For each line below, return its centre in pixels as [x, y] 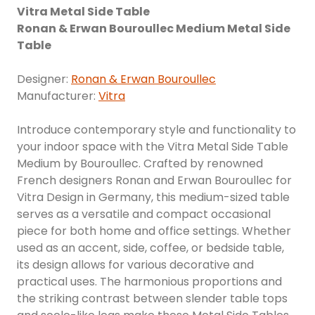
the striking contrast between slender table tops [152, 298]
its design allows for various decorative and [135, 264]
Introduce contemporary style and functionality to [156, 129]
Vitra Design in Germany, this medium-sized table [153, 197]
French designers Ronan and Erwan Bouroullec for [154, 180]
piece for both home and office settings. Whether [154, 231]
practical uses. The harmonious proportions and [149, 281]
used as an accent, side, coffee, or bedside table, [150, 247]
